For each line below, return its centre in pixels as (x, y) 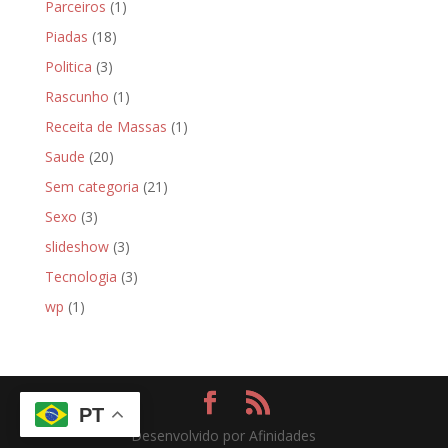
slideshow (76, 246)
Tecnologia (80, 276)
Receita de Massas (105, 126)
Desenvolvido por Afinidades (224, 435)
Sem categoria (91, 186)
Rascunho (76, 96)
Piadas (66, 36)
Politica (68, 66)
